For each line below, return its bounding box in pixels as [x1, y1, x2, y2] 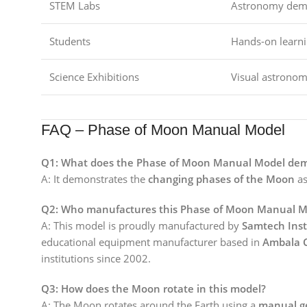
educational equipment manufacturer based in [41, 235, 262, 249]
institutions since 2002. [41, 251, 151, 265]
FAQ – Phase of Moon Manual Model [41, 121, 285, 138]
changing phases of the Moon [148, 172, 295, 186]
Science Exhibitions [49, 70, 139, 84]
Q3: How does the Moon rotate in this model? [41, 282, 266, 295]
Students [49, 34, 90, 48]
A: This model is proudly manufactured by [41, 219, 242, 232]
